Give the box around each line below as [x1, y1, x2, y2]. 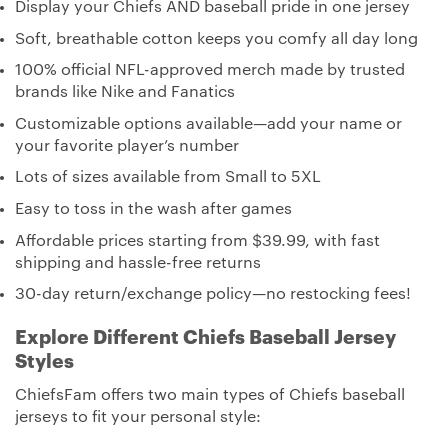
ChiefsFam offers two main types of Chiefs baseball [15, 386, 405, 403]
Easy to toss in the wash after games [15, 201, 292, 218]
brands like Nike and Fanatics [15, 84, 235, 101]
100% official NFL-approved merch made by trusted [15, 62, 405, 79]
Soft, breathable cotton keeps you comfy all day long [15, 30, 418, 47]
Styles [15, 352, 74, 372]
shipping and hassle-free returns [15, 254, 261, 271]
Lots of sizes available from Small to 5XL [15, 169, 321, 186]
